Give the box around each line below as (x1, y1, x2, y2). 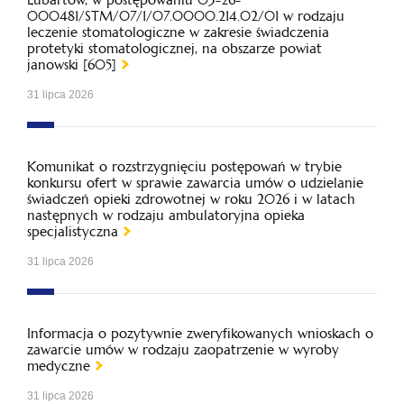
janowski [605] (27, 56, 116, 73)
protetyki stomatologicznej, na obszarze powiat (27, 40, 322, 57)
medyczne (27, 357, 90, 374)
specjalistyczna (27, 223, 118, 240)
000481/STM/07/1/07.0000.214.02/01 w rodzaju (27, 7, 344, 24)
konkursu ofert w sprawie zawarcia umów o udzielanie (27, 174, 363, 191)
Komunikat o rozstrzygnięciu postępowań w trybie (27, 158, 342, 175)
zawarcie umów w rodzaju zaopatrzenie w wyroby (27, 341, 339, 358)
